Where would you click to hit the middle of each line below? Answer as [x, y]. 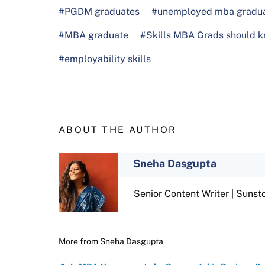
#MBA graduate [93, 35]
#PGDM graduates [99, 11]
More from [79, 241]
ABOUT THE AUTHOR [118, 130]
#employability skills [105, 59]
